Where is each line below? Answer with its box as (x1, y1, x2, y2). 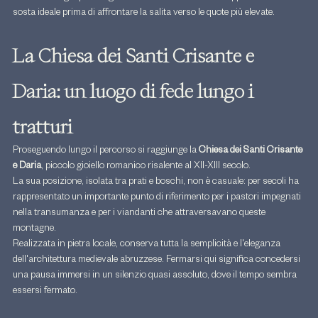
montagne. (13, 224, 56, 236)
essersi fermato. (13, 287, 77, 298)
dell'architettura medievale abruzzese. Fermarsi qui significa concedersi (13, 256, 302, 267)
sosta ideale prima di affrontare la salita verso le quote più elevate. (13, 9, 275, 20)
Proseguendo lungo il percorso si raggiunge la (13, 146, 199, 158)
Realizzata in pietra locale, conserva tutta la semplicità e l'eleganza (13, 240, 283, 251)
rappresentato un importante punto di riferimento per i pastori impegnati (13, 193, 303, 204)
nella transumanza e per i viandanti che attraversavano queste (13, 209, 268, 220)
